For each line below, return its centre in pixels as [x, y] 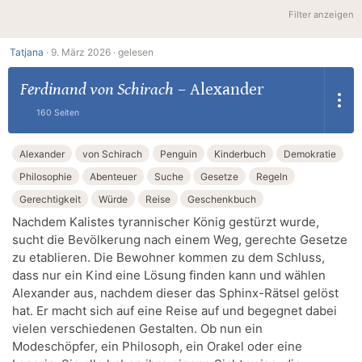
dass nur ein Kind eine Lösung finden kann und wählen [169, 276]
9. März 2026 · [83, 53]
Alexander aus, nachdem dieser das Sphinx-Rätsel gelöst [175, 293]
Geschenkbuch [222, 199]
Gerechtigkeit [50, 199]
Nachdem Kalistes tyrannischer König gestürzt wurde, [166, 222]
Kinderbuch [240, 154]
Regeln [272, 176]
